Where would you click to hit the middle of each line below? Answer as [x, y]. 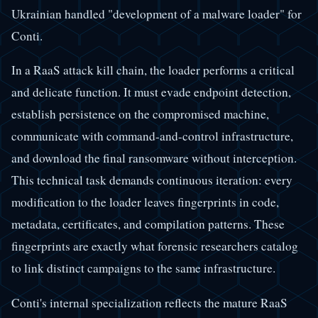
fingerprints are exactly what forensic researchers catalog [155, 246]
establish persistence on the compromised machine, [140, 114]
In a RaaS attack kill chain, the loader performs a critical [153, 70]
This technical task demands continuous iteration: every [152, 180]
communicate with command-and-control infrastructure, [152, 136]
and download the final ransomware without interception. [154, 158]
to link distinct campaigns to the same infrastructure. [143, 268]
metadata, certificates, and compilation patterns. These [148, 224]
